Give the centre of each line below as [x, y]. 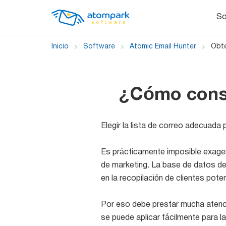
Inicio [60, 47]
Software [99, 47]
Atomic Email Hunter [163, 47]
